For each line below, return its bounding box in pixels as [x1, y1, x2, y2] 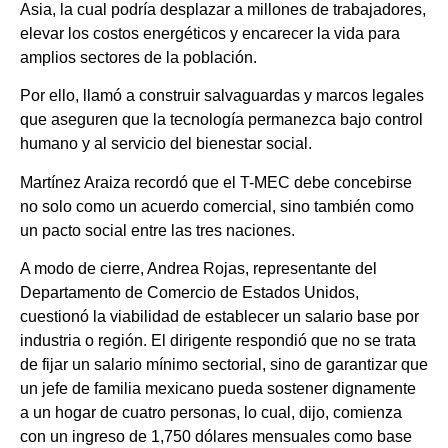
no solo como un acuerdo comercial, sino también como [20, 197, 414, 215]
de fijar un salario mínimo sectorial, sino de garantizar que [20, 356, 428, 374]
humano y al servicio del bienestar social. [20, 135, 312, 153]
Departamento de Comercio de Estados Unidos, [20, 284, 359, 302]
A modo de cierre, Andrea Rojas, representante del [20, 260, 377, 278]
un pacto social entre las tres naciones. [20, 221, 295, 239]
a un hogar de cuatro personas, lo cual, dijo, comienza [20, 404, 402, 422]
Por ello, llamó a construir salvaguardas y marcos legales [20, 87, 424, 105]
